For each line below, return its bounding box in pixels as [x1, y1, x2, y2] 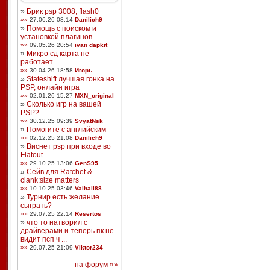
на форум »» [74, 260, 118, 269]
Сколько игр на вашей [26, 100, 101, 108]
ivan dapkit [74, 42, 107, 48]
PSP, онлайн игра [20, 83, 80, 92]
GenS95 [74, 160, 98, 166]
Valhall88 [74, 185, 102, 192]
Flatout [20, 151, 43, 159]
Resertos [74, 210, 101, 217]
